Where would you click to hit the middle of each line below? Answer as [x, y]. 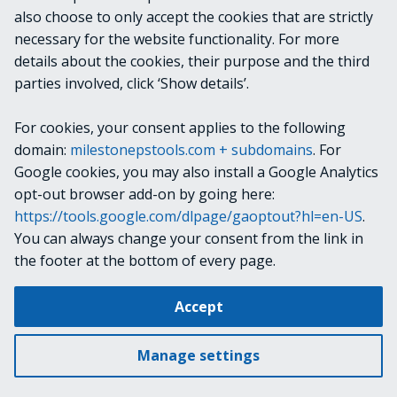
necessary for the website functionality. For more [177, 39]
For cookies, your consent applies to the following [180, 128]
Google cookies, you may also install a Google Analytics [196, 172]
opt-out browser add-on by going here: [144, 194]
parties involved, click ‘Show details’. [132, 83]
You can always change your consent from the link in [189, 238]
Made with [43, 344]
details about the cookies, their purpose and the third [192, 61]
